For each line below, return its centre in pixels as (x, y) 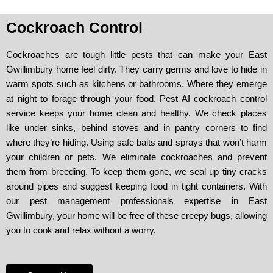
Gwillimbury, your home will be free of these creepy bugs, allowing (136, 216)
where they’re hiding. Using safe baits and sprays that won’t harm (136, 143)
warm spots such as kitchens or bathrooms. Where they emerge (136, 84)
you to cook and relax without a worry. (81, 230)
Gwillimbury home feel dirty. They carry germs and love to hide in (136, 69)
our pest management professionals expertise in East (136, 201)
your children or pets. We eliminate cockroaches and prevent (136, 157)
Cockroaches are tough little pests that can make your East (136, 55)
